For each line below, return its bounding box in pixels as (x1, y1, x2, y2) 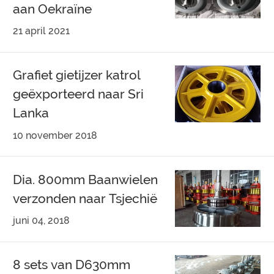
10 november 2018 (13, 129, 98, 141)
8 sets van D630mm (13, 257, 131, 273)
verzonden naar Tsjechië (13, 190, 158, 206)
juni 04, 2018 (13, 215, 70, 227)
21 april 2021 (13, 25, 70, 37)
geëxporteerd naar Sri (13, 86, 144, 102)
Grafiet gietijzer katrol (13, 67, 141, 83)
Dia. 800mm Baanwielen (13, 171, 158, 187)
